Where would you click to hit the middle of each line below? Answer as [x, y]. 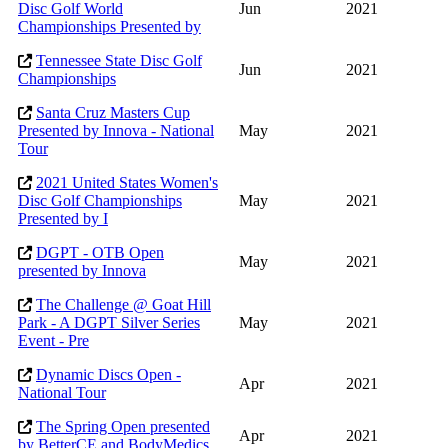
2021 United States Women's [127, 183]
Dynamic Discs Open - [108, 375]
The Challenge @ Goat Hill [123, 305]
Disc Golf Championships [100, 201]
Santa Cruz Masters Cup [113, 113]
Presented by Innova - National [116, 131]
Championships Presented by [109, 27]
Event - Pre [53, 341]
